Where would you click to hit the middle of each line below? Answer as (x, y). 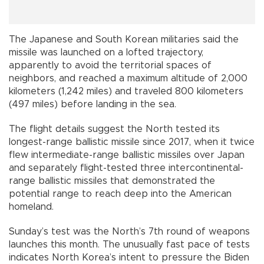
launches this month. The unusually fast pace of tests (129, 244)
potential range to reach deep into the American (120, 194)
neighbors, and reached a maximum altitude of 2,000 (128, 78)
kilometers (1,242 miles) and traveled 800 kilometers (126, 91)
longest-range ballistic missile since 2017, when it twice (132, 142)
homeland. (31, 207)
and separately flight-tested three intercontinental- (126, 168)
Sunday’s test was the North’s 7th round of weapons (129, 231)
